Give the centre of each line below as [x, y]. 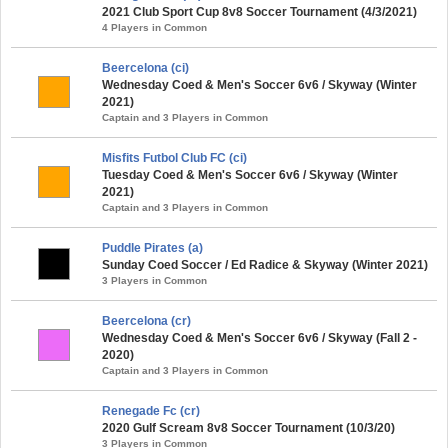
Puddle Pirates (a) [152, 247]
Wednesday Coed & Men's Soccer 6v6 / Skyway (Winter [259, 84]
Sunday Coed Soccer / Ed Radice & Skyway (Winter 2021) [265, 264]
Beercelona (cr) [146, 320]
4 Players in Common [154, 27]
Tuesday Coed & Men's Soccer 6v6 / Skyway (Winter [250, 174]
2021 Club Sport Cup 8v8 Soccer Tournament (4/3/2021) [259, 11]
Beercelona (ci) [145, 67]
